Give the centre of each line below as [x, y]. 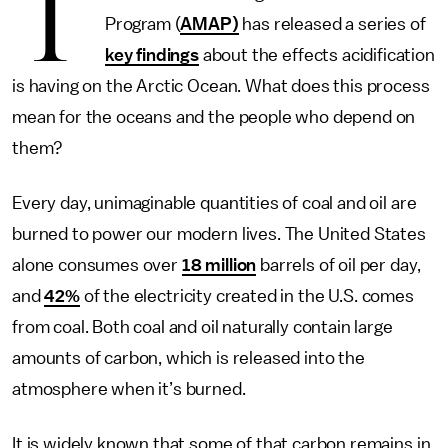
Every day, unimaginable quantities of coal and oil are [214, 203]
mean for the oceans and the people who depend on [214, 117]
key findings [151, 55]
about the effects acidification [316, 55]
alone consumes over [97, 265]
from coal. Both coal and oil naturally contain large [202, 327]
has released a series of [332, 24]
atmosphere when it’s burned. [129, 389]
